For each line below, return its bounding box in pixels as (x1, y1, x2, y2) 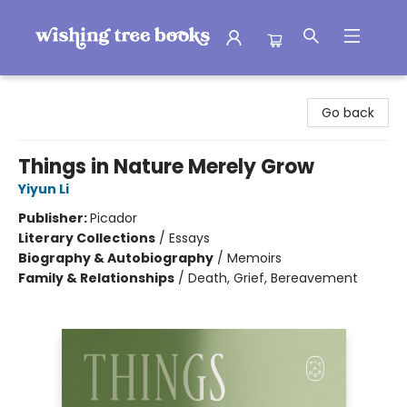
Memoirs (227, 249, 282, 267)
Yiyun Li (18, 180, 69, 198)
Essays (169, 229, 210, 247)
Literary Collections (18, 229, 155, 247)
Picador (90, 209, 137, 227)
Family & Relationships (18, 269, 174, 287)
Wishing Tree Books (14, 84, 135, 102)
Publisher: (18, 209, 90, 227)
